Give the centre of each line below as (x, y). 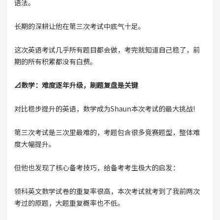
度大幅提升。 (35, 144)
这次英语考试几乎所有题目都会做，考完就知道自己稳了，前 (107, 50)
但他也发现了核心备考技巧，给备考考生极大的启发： (96, 168)
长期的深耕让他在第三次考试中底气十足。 (79, 26)
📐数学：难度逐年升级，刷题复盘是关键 (76, 85)
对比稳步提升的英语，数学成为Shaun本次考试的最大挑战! (104, 109)
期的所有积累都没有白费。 (55, 62)
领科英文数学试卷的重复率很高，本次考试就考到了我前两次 (107, 191)
